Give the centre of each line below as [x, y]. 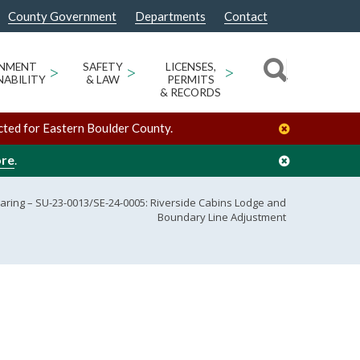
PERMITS [190, 80]
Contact [246, 16]
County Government [62, 16]
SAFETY [103, 67]
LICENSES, [190, 67]
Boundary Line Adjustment [222, 217]
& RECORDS [190, 92]
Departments [170, 16]
